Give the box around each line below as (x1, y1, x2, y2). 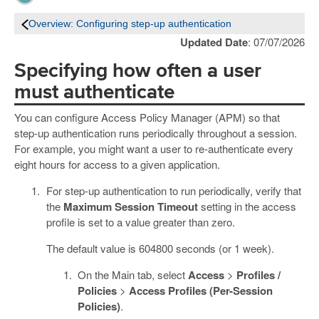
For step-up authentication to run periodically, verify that (46, 182, 301, 198)
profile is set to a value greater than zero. (46, 214, 235, 229)
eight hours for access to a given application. (14, 156, 220, 172)
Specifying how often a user (14, 61, 261, 81)
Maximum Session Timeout (63, 198, 198, 214)
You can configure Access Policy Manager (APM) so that (14, 109, 280, 125)
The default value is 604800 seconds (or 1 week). (46, 240, 274, 256)
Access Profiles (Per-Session (129, 282, 273, 298)
